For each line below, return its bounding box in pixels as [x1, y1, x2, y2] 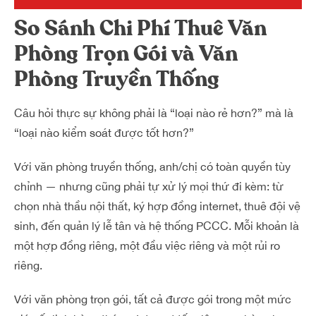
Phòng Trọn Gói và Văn [14, 39, 238, 68]
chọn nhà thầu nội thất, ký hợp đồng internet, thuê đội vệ [14, 200, 300, 212]
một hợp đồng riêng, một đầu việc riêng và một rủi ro [14, 239, 280, 252]
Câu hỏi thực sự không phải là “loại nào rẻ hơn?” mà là [14, 107, 293, 119]
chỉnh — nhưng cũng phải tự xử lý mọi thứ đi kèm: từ [14, 180, 284, 193]
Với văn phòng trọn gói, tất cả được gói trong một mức [14, 293, 291, 305]
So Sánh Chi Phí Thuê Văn [14, 14, 267, 43]
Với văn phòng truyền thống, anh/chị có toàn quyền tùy [14, 160, 291, 173]
